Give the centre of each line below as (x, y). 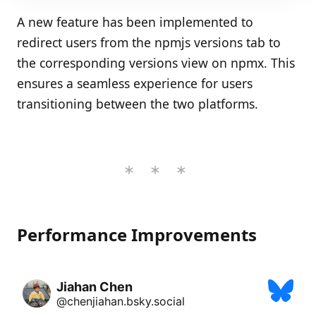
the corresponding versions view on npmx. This (156, 62)
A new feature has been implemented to (135, 22)
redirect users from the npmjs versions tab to (149, 42)
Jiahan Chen (95, 286)
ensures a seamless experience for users (135, 83)
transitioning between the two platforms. (138, 103)
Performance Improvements (137, 234)
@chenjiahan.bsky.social (121, 301)
